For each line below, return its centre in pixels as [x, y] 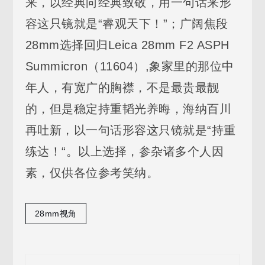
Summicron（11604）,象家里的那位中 [130, 66]
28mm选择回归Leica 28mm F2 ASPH [127, 45]
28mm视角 [56, 213]
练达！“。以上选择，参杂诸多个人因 [125, 151]
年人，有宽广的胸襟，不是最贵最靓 [122, 87]
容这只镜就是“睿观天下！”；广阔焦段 [127, 23]
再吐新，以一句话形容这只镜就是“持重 [130, 130]
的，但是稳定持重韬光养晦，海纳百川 [128, 109]
